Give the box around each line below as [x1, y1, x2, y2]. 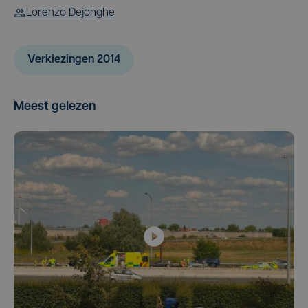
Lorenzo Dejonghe [26, 8, 115, 19]
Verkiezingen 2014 [27, 54, 120, 65]
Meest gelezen [14, 100, 96, 113]
